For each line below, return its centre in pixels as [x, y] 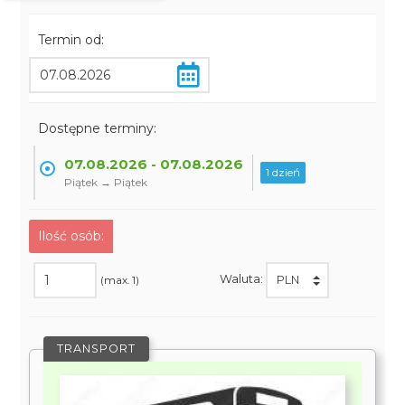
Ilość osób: [71, 236]
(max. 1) [120, 280]
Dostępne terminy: [98, 128]
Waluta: [242, 279]
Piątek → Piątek [106, 182]
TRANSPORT [97, 348]
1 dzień [283, 172]
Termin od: [71, 40]
